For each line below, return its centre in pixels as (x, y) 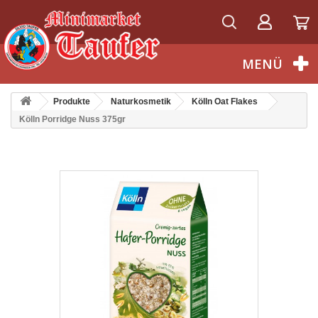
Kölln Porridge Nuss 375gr (72, 119)
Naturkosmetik (141, 102)
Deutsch (45, 13)
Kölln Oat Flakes (225, 102)
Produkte (72, 102)
